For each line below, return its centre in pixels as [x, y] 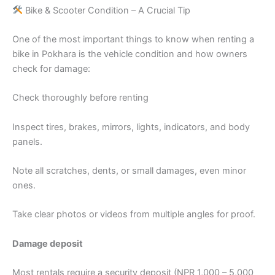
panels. [27, 141]
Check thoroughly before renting [80, 98]
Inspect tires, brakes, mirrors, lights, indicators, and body [131, 127]
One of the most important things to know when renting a [133, 40]
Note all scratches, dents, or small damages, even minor [129, 171]
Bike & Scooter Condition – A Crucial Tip [106, 10]
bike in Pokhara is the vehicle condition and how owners [130, 54]
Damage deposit [48, 243]
